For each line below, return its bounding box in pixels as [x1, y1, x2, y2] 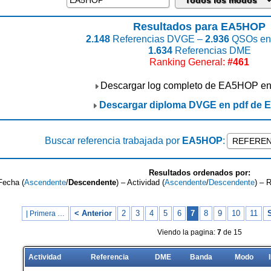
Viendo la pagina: [157, 228, 217, 237]
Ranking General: [149, 57, 227, 67]
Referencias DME [172, 45, 251, 56]
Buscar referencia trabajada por [44, 135, 182, 146]
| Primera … [25, 209, 65, 218]
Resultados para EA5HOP [133, 21, 266, 33]
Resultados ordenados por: [148, 168, 250, 177]
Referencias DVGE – [109, 34, 205, 44]
